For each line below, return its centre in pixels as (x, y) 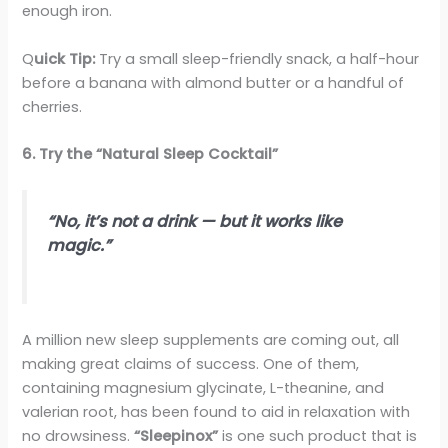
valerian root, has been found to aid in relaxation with (216, 411)
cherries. (52, 106)
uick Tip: (67, 58)
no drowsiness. (78, 435)
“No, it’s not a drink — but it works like (195, 222)
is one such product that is (318, 435)
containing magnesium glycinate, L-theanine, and (203, 387)
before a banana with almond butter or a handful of (213, 82)
